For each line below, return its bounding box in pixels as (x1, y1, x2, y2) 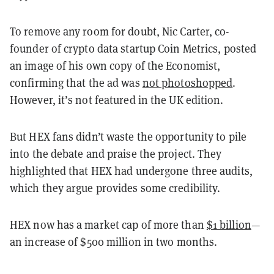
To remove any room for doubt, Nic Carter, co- (10, 23, 230, 39)
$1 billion (206, 217, 251, 232)
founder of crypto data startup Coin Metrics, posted (10, 40, 257, 56)
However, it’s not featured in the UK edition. (10, 92, 224, 107)
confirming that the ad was (10, 75, 140, 90)
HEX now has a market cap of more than (10, 217, 204, 232)
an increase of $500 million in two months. (10, 234, 220, 249)
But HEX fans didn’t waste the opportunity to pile (10, 128, 246, 144)
